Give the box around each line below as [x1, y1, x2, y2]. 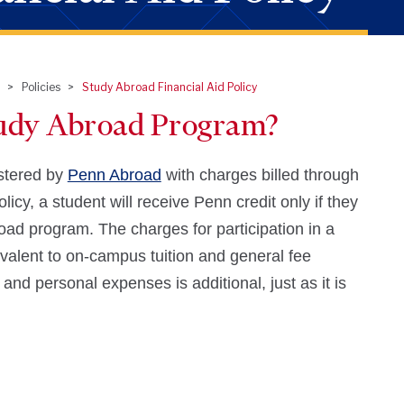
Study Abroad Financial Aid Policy [81, 80, 257, 94]
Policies [21, 80, 60, 94]
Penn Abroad [67, 166, 161, 184]
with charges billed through [161, 166, 359, 184]
